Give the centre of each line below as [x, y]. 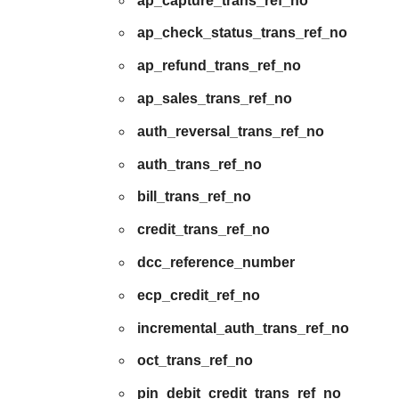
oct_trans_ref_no [195, 361]
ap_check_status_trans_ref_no [243, 33]
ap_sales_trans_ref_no [215, 98]
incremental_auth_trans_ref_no [244, 328]
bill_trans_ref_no [195, 197]
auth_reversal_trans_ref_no [231, 131]
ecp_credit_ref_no [199, 295]
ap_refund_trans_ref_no [220, 66]
